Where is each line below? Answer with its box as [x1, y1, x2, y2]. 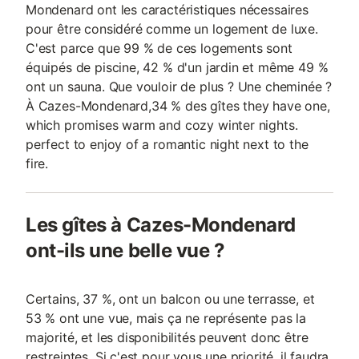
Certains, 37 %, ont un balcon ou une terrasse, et [26, 291, 315, 307]
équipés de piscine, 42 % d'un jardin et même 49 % [26, 59, 329, 75]
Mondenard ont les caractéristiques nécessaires [26, 2, 309, 18]
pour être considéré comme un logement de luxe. [26, 21, 318, 37]
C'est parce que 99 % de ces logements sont [26, 40, 292, 56]
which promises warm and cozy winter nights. [26, 117, 298, 133]
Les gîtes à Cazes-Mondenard [26, 213, 296, 236]
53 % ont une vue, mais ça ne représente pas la [26, 310, 306, 326]
